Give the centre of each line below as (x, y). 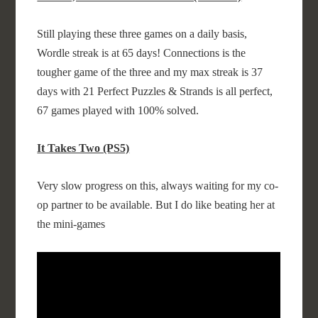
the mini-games (71, 224)
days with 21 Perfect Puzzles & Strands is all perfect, (155, 91)
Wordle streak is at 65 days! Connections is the (142, 53)
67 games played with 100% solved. (118, 110)
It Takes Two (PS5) (83, 148)
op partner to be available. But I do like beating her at (156, 205)
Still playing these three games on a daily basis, (142, 34)
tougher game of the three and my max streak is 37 (150, 72)
